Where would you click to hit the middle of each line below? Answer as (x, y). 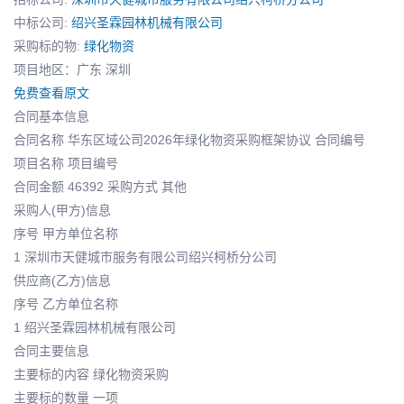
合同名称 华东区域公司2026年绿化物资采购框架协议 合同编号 (189, 139)
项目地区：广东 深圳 (72, 69)
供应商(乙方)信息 (62, 280)
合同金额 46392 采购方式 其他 (100, 186)
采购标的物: (49, 46)
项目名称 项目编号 (66, 163)
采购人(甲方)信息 (62, 210)
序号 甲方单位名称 (66, 233)
